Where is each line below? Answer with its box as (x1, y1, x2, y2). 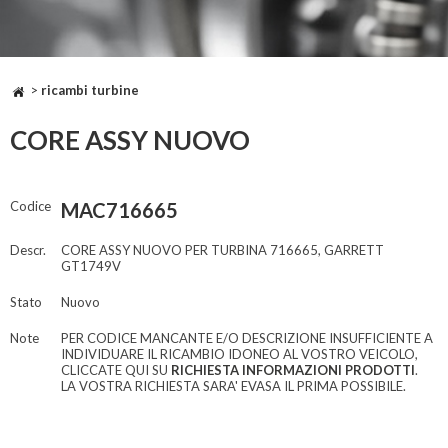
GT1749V (61, 258, 121, 275)
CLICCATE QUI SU (61, 362, 171, 379)
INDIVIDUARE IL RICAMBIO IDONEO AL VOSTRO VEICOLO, (61, 346, 418, 363)
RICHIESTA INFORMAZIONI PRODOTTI (171, 362, 415, 379)
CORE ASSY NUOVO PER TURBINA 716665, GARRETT (61, 242, 384, 259)
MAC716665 (61, 198, 178, 223)
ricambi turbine (41, 82, 139, 98)
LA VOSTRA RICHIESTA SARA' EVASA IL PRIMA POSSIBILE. (61, 378, 406, 395)
